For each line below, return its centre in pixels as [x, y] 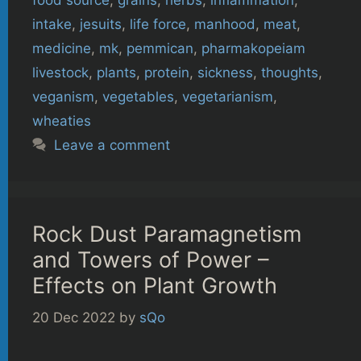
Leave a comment [112, 145]
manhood [225, 24]
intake [52, 24]
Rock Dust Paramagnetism [167, 234]
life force [158, 24]
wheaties [62, 120]
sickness [225, 72]
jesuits [101, 24]
